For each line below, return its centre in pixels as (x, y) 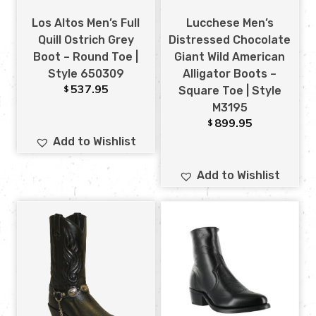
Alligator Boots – (230, 74)
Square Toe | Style (230, 91)
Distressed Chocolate (230, 40)
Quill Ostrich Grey (86, 40)
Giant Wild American (230, 57)
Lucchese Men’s (230, 23)
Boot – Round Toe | (86, 57)
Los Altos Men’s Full (86, 23)
